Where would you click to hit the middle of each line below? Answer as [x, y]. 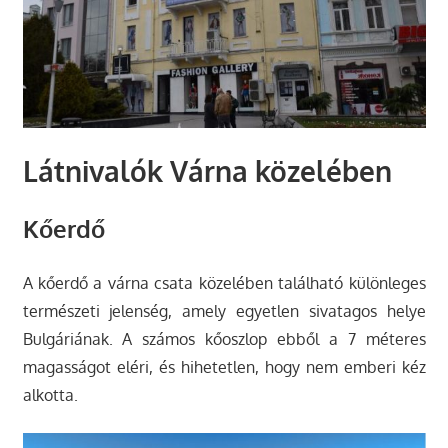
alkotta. [50, 395]
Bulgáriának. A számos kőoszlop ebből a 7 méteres [224, 339]
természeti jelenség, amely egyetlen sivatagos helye [224, 311]
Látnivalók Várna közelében [207, 171]
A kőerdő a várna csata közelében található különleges [224, 283]
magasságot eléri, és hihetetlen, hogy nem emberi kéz [224, 367]
